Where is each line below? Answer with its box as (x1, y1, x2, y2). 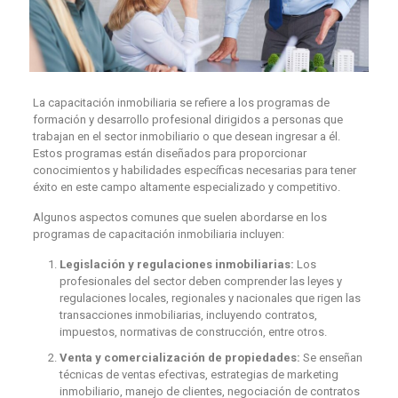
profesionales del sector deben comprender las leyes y (59, 274, 342, 288)
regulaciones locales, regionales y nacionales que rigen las (59, 291, 361, 305)
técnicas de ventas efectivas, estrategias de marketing (59, 367, 338, 381)
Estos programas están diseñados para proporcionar (32, 146, 306, 160)
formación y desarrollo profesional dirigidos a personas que (32, 112, 343, 126)
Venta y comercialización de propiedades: (59, 350, 300, 364)
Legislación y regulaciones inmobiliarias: (59, 257, 294, 271)
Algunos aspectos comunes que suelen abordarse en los (32, 210, 327, 224)
